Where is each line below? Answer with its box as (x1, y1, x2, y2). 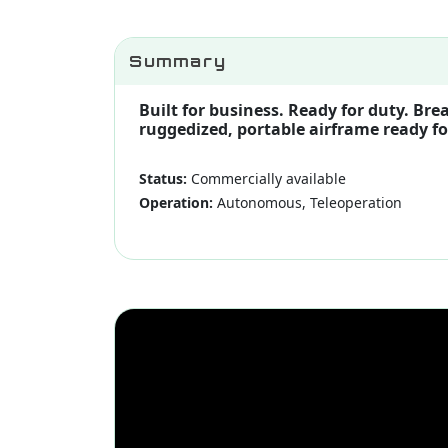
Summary (129, 51, 227, 72)
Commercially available (187, 169, 346, 189)
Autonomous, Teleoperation (213, 193, 402, 213)
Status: (139, 169, 187, 189)
